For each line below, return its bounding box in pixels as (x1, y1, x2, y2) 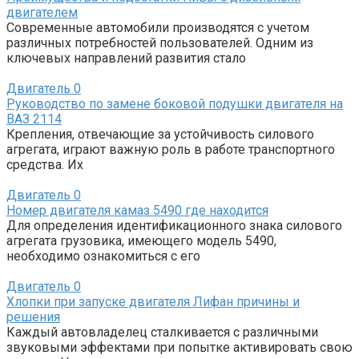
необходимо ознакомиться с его (6, 248, 200, 264)
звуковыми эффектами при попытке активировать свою (6, 339, 353, 355)
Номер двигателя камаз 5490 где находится (6, 202, 268, 218)
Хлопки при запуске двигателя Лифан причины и (6, 293, 300, 309)
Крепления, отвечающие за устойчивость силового (6, 126, 314, 142)
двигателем (6, 4, 78, 20)
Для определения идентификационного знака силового (6, 217, 342, 233)
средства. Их (6, 156, 83, 172)
